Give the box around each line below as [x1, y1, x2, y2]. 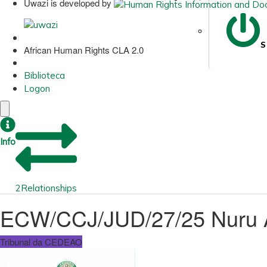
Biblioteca [24, 69, 65, 81]
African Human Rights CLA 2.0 [24, 43, 144, 56]
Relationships [21, 182, 77, 194]
